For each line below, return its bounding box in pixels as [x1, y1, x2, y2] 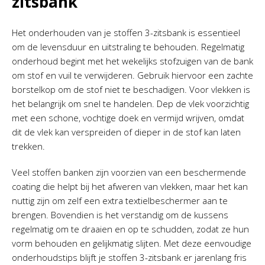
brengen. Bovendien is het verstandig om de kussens [12, 208, 228, 221]
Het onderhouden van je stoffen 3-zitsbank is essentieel [12, 26, 240, 38]
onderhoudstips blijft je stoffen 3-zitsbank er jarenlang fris [12, 251, 247, 263]
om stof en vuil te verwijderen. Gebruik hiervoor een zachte [12, 69, 253, 81]
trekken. [12, 140, 45, 152]
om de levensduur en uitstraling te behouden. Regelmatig [12, 40, 244, 53]
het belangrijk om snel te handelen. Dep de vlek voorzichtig [12, 97, 249, 109]
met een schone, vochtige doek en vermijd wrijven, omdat [12, 111, 244, 124]
